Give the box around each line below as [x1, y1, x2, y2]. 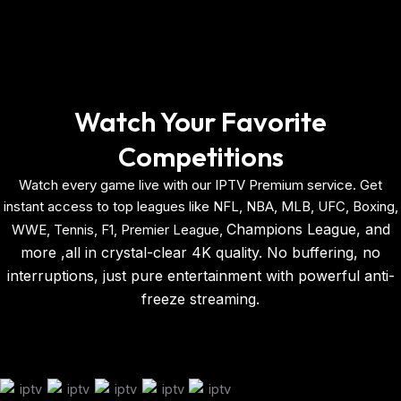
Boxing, [352, 197, 398, 215]
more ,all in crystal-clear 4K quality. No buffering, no [21, 243, 380, 261]
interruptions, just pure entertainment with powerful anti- [6, 266, 395, 285]
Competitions [117, 139, 284, 174]
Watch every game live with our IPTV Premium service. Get [19, 175, 382, 193]
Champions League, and [226, 219, 390, 238]
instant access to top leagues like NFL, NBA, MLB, [3, 197, 318, 215]
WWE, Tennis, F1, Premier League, [11, 220, 226, 238]
